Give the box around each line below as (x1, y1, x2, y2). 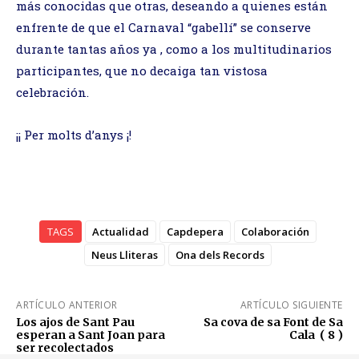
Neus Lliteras (91, 247, 158, 262)
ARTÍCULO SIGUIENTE (240, 297, 343, 312)
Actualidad (92, 224, 149, 239)
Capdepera (167, 224, 224, 239)
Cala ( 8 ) (288, 327, 343, 342)
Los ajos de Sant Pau (16, 314, 135, 329)
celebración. (16, 83, 89, 100)
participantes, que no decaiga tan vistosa (16, 62, 268, 79)
